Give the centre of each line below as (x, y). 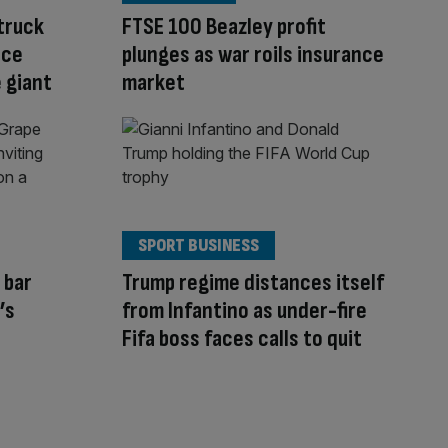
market (153, 82)
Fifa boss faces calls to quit (242, 339)
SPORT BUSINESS (198, 246)
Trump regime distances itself (253, 283)
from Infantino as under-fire (244, 311)
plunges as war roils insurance (253, 54)
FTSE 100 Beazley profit (224, 26)
